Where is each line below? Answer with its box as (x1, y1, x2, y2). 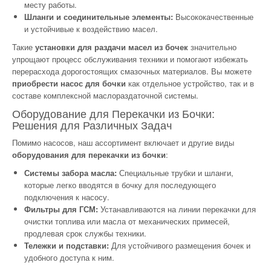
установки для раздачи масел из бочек (35, 41, 188, 53)
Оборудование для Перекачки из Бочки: (12, 105, 215, 122)
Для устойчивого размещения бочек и (109, 240, 250, 252)
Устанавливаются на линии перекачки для (98, 203, 256, 215)
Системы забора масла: (24, 167, 117, 179)
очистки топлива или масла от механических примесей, (24, 215, 230, 227)
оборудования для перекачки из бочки (12, 149, 166, 161)
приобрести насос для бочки (12, 77, 126, 90)
